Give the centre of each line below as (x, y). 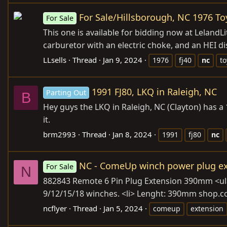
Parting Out (66, 92)
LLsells (55, 60)
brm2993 (60, 134)
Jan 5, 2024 (123, 208)
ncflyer (55, 208)
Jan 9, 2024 (123, 60)
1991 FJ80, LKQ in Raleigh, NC (155, 91)
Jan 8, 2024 (132, 134)
